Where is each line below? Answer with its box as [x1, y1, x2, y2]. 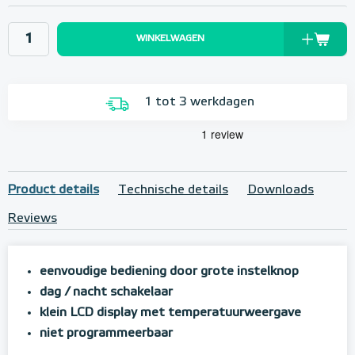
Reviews [8, 212, 57, 226]
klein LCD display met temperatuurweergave [40, 307, 301, 320]
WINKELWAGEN [136, 34, 204, 44]
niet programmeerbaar [40, 327, 173, 341]
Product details [8, 184, 99, 197]
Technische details [118, 184, 228, 197]
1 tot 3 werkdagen [143, 96, 254, 109]
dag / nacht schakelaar [40, 286, 173, 300]
